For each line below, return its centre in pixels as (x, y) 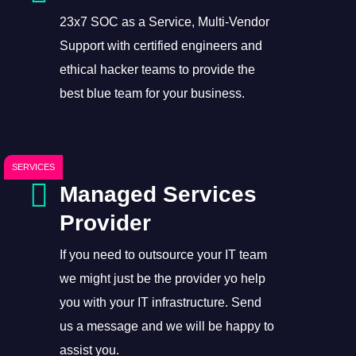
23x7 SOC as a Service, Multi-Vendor (164, 21)
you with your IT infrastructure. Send (160, 302)
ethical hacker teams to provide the (157, 69)
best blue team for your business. (152, 93)
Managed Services (158, 194)
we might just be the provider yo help (162, 278)
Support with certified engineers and (161, 45)
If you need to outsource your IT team (163, 254)
